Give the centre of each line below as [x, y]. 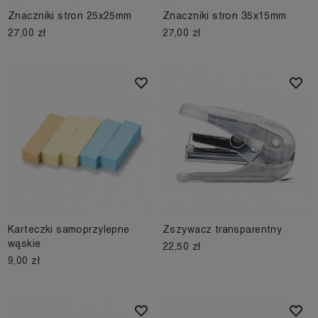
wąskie [24, 244]
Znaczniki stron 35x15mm [225, 16]
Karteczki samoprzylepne [69, 230]
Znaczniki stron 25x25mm [70, 16]
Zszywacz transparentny [223, 230]
